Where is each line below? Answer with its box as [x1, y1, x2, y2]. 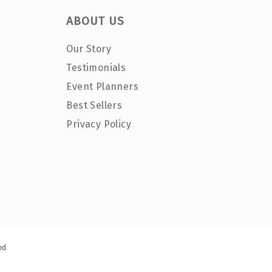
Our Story [66, 43, 111, 55]
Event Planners [66, 81, 138, 93]
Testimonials [66, 62, 126, 74]
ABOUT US [66, 14, 125, 29]
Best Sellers [66, 100, 123, 112]
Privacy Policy [66, 118, 131, 131]
